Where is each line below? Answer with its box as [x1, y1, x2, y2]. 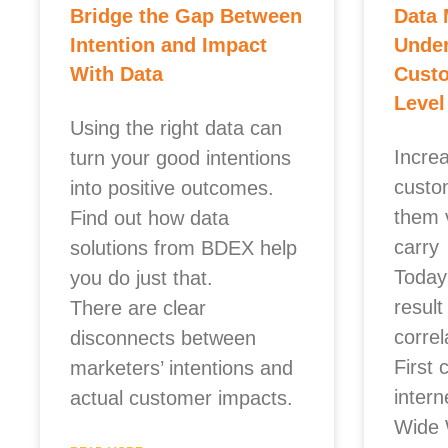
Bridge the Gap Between [70, 5, 302, 27]
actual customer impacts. [70, 387, 293, 409]
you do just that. [70, 267, 213, 289]
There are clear [70, 297, 206, 319]
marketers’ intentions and [70, 357, 293, 379]
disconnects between [70, 327, 256, 349]
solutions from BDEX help [70, 237, 297, 259]
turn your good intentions [70, 147, 291, 169]
